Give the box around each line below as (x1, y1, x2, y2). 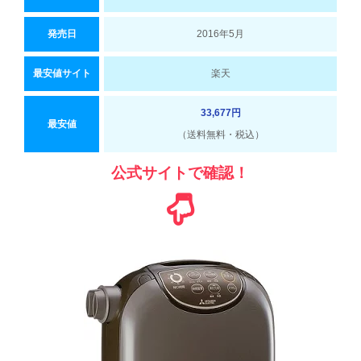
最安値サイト (32, 67, 91, 79)
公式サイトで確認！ (111, 164, 250, 181)
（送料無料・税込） (176, 128, 264, 140)
